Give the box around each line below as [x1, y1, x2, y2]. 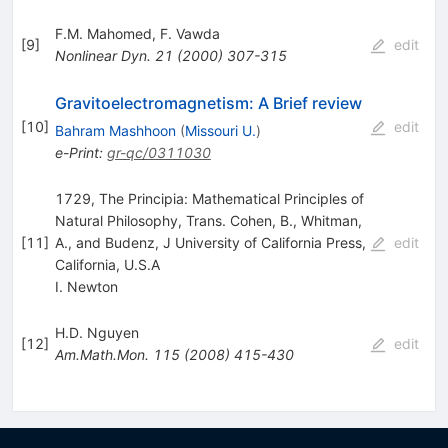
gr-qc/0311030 [106, 143, 211, 161]
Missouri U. [184, 121, 256, 139]
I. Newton [54, 277, 118, 295]
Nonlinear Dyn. [54, 46, 151, 64]
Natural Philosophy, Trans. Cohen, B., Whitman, [54, 211, 362, 229]
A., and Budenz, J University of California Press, [54, 233, 366, 251]
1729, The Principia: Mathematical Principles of [54, 189, 364, 207]
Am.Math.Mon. [54, 345, 149, 363]
